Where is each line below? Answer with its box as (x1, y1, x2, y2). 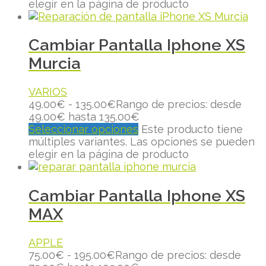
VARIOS (28, 85, 67, 99)
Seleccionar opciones (28, 123, 138, 136)
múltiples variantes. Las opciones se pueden (28, 135, 255, 148)
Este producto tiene (141, 123, 243, 136)
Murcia (28, 53, 81, 72)
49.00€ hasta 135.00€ (28, 110, 140, 123)
